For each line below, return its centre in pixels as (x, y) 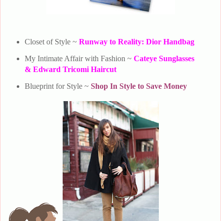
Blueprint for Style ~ (57, 86)
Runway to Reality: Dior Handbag (136, 41)
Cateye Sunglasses (164, 58)
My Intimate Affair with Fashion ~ (79, 58)
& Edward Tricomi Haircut (70, 69)
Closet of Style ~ (52, 41)
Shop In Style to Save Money (139, 86)
